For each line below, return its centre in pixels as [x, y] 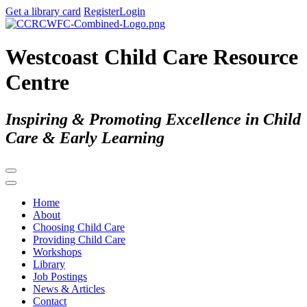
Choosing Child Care [79, 227]
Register [101, 11]
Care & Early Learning [85, 137]
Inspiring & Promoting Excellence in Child [153, 119]
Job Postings [60, 276]
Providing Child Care [79, 239]
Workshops [57, 251]
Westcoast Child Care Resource [152, 57]
